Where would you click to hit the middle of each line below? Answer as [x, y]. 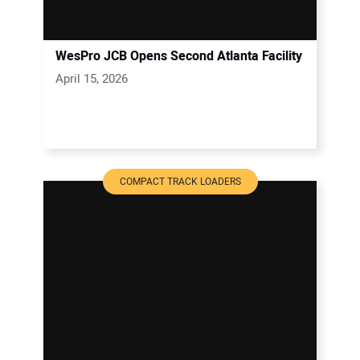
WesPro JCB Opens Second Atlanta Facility [179, 56]
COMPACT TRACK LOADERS [180, 181]
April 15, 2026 [92, 78]
